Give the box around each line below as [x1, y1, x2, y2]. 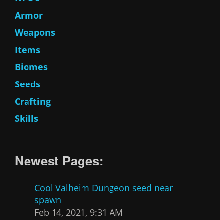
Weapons [15, 27, 55, 39]
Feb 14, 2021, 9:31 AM [34, 206, 123, 219]
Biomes [15, 61, 48, 73]
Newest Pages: [15, 151, 104, 170]
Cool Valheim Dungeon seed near [34, 182, 173, 194]
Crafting [15, 95, 51, 108]
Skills [15, 112, 38, 125]
